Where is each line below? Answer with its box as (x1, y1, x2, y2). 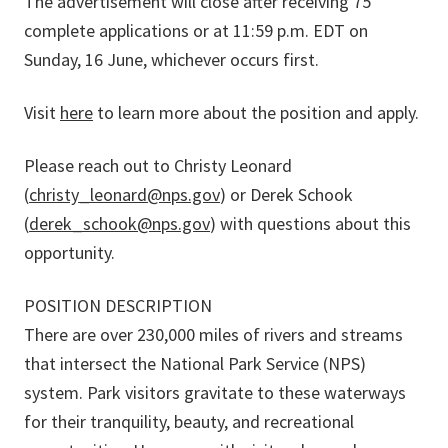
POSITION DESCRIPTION (24, 294, 212, 318)
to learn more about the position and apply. (97, 101, 419, 125)
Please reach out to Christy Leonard (24, 154, 292, 178)
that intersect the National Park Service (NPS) (24, 352, 366, 376)
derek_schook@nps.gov (29, 212, 210, 236)
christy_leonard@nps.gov (29, 183, 220, 207)
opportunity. (24, 241, 115, 265)
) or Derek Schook (220, 183, 353, 207)
